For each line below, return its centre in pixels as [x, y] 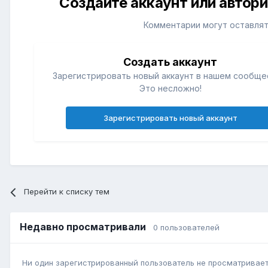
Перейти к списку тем [67, 192]
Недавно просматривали [86, 227]
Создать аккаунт [170, 62]
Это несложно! [170, 89]
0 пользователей [186, 228]
